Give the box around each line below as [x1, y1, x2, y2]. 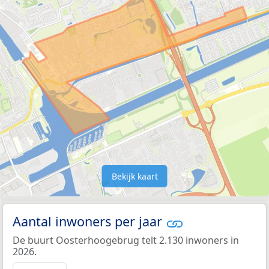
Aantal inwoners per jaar [13, 213, 166, 231]
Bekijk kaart [111, 171, 158, 183]
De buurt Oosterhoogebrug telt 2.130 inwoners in [13, 233, 239, 247]
